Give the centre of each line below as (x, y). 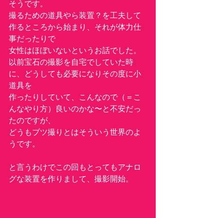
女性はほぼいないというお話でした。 (75, 50)
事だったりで (32, 38)
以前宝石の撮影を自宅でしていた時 (71, 62)
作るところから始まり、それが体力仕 (75, 27)
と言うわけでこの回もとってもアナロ (75, 167)
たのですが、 (32, 120)
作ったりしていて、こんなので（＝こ (75, 97)
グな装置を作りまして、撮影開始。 (71, 179)
